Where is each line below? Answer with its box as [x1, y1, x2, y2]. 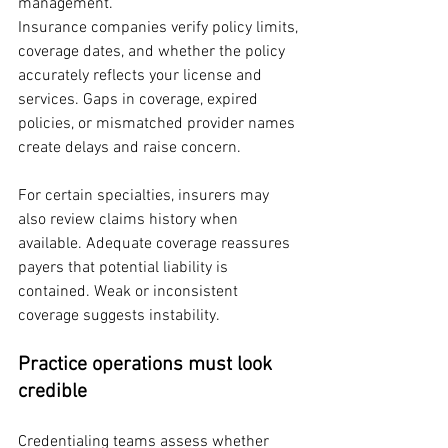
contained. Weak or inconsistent [18, 281, 242, 302]
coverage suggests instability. [18, 305, 220, 326]
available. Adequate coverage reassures [18, 233, 294, 254]
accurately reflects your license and [18, 65, 266, 86]
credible [18, 379, 87, 404]
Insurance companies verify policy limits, [18, 17, 302, 38]
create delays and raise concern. [18, 137, 241, 158]
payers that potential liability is [18, 257, 232, 278]
